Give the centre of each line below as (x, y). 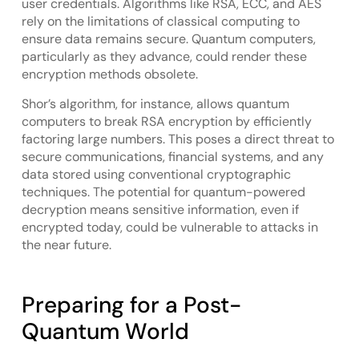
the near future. (66, 244)
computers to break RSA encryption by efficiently (166, 121)
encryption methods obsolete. (109, 75)
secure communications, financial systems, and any (172, 156)
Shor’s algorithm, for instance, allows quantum (155, 103)
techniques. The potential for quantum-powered (163, 192)
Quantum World (105, 331)
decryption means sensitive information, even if (160, 209)
